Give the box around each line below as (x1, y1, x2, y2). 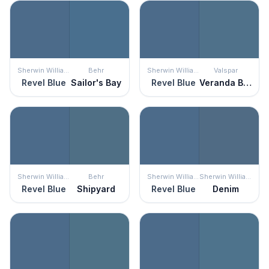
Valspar (213, 66, 238, 74)
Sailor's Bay (70, 77, 121, 88)
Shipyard (76, 184, 115, 194)
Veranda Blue (243, 77, 252, 88)
